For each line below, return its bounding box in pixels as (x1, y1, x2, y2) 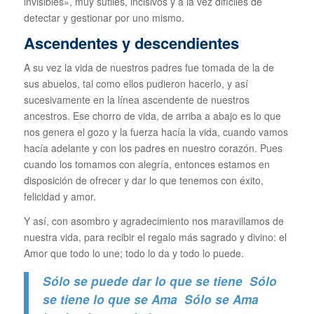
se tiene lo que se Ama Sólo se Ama (42, 290, 259, 308)
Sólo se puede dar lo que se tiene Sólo (42, 272, 277, 289)
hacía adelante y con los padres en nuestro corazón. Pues (23, 141, 282, 156)
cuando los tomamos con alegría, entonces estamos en (23, 157, 270, 172)
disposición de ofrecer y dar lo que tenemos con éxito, (23, 173, 264, 188)
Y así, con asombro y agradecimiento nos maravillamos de (23, 214, 284, 228)
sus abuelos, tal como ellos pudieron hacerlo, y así (23, 76, 248, 91)
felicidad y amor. (23, 189, 96, 204)
